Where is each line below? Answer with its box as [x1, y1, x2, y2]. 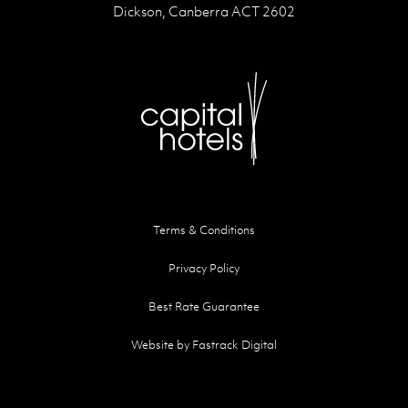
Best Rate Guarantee [148, 298, 260, 314]
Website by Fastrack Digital [131, 336, 277, 352]
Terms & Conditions [153, 221, 255, 238]
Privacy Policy [168, 260, 240, 276]
